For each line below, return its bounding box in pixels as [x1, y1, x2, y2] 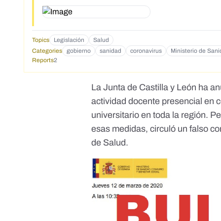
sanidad [100, 47, 121, 54]
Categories [32, 47, 62, 54]
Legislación [54, 37, 84, 43]
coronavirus [130, 47, 162, 54]
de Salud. [91, 138, 129, 147]
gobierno [67, 47, 91, 54]
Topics [32, 37, 49, 43]
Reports [32, 57, 54, 64]
